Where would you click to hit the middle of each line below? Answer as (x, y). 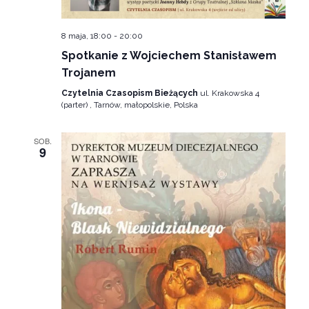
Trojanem (88, 73)
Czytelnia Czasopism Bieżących (130, 93)
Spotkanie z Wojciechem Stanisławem (169, 56)
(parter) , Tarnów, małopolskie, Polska (129, 105)
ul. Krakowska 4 (229, 93)
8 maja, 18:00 (86, 36)
